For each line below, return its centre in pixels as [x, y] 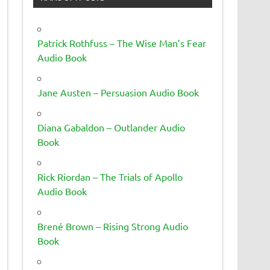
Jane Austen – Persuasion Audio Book [118, 92]
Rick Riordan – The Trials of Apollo [110, 176]
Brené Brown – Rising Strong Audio [113, 226]
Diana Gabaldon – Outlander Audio [111, 127]
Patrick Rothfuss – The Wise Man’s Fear [122, 42]
